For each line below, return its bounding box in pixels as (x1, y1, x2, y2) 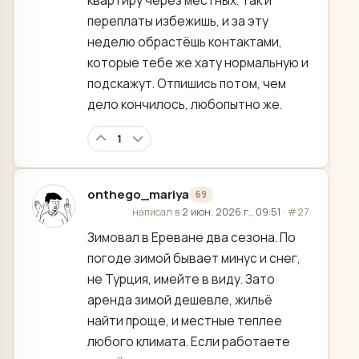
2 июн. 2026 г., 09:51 (182, 205, 280, 220)
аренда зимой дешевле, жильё (87, 291, 272, 309)
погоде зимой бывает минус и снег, (87, 249, 301, 268)
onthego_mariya (87, 186, 189, 204)
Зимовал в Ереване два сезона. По (87, 228, 296, 247)
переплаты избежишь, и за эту (87, 12, 268, 30)
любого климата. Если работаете (87, 333, 290, 351)
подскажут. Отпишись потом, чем (87, 75, 286, 93)
